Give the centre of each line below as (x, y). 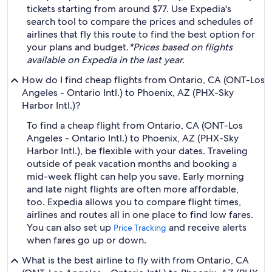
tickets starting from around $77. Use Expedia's (129, 9)
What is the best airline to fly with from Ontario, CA (135, 260)
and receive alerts (206, 227)
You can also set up (70, 227)
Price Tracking (140, 228)
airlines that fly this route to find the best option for (141, 34)
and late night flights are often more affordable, (133, 189)
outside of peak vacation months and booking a (132, 164)
